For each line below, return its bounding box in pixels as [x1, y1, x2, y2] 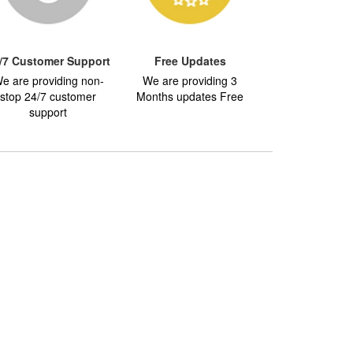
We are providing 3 [143, 72, 237, 88]
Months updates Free [136, 88, 243, 104]
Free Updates [154, 53, 226, 69]
